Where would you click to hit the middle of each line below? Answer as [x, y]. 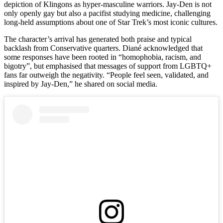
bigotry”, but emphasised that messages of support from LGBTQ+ [108, 66]
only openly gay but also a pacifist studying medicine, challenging [107, 13]
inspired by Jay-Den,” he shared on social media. [81, 84]
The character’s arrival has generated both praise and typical [98, 39]
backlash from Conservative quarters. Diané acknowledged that [103, 48]
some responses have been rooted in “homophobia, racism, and [103, 57]
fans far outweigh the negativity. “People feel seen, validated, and [106, 75]
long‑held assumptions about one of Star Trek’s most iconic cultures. [111, 22]
